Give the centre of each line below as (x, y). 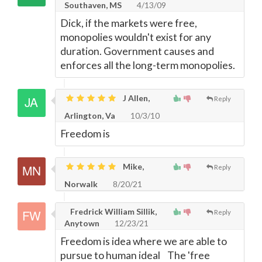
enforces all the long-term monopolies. (148, 65)
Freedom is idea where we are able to (144, 241)
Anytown (82, 223)
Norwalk (81, 184)
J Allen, (135, 98)
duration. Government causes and (137, 51)
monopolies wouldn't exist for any (136, 37)
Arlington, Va (90, 116)
